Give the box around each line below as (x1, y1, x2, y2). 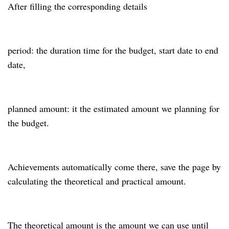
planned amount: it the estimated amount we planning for (8, 102, 219, 115)
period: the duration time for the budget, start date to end (8, 44, 218, 57)
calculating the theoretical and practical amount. (8, 175, 186, 188)
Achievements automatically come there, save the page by (8, 161, 221, 173)
